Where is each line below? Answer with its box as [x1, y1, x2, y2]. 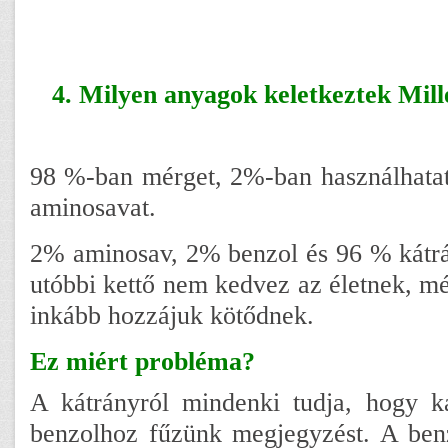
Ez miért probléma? [30, 345, 255, 376]
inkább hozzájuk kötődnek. [30, 299, 314, 330]
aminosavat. [30, 191, 156, 222]
